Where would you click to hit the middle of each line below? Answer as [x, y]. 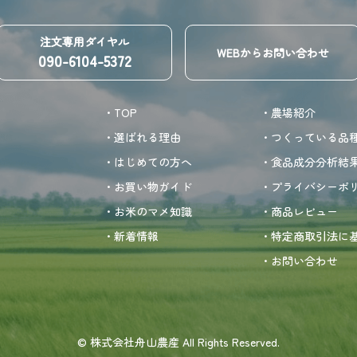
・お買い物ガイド [148, 186]
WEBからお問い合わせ [273, 52]
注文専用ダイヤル [84, 41]
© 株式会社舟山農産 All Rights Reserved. [178, 342]
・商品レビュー [299, 211]
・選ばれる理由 [142, 137]
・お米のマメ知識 [148, 211]
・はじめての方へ [148, 162]
